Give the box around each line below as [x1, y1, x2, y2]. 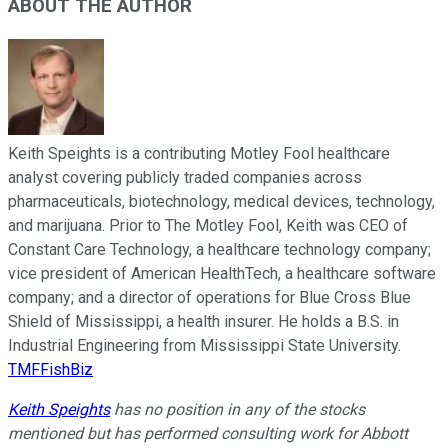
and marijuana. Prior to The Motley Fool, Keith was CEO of [8, 215, 408, 235]
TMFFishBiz [8, 359, 93, 379]
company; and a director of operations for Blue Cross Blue [8, 287, 411, 307]
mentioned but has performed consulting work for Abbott [8, 423, 408, 443]
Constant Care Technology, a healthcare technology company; [8, 239, 431, 259]
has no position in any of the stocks [110, 399, 365, 419]
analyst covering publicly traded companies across [8, 167, 362, 187]
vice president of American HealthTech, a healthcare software [8, 263, 436, 283]
